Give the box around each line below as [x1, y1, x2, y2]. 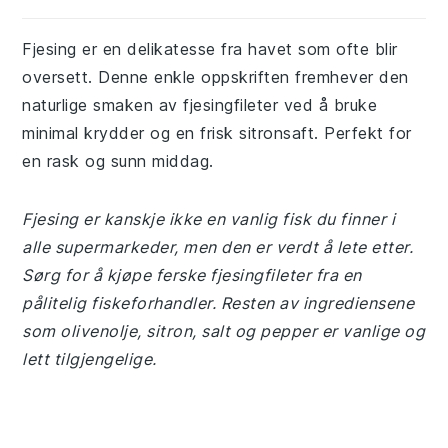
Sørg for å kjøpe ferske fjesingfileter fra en [22, 265, 362, 285]
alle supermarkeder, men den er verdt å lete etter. [22, 237, 414, 257]
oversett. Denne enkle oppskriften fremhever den [22, 67, 409, 87]
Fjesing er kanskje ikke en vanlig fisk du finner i [22, 209, 396, 229]
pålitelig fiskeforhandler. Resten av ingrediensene [22, 293, 415, 313]
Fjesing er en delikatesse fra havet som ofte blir [22, 39, 398, 59]
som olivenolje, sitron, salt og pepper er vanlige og [22, 321, 426, 341]
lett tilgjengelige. [22, 349, 157, 369]
